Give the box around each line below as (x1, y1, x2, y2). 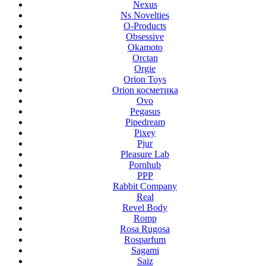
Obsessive (126, 31, 164, 42)
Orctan (132, 52, 158, 63)
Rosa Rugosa (120, 223, 170, 234)
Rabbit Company (113, 180, 177, 191)
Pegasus (129, 106, 160, 116)
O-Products (123, 20, 166, 31)
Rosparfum (124, 234, 166, 245)
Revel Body (122, 202, 167, 213)
